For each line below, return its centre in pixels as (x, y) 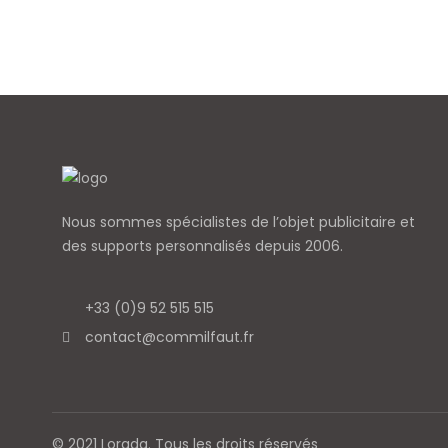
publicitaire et (367, 222)
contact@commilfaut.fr (169, 337)
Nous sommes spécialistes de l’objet (190, 222)
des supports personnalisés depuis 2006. (202, 246)
